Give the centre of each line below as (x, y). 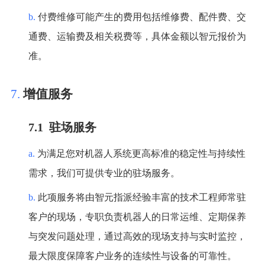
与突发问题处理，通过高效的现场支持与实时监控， (137, 237)
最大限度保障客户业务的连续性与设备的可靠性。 (132, 256)
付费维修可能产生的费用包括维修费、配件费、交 (142, 17)
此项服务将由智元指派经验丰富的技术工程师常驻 (142, 198)
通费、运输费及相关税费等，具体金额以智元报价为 (137, 37)
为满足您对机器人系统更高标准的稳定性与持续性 (141, 154)
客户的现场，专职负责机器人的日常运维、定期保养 (137, 217)
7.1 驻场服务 (62, 127)
